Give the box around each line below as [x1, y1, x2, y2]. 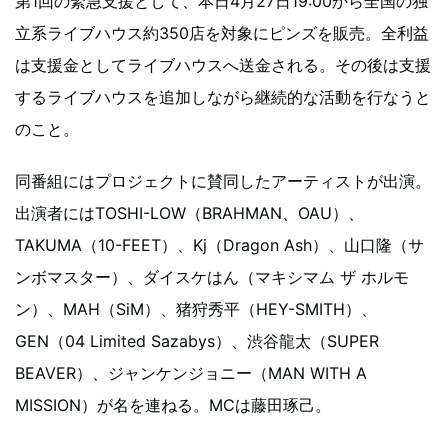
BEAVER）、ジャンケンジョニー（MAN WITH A [15, 363, 367, 383]
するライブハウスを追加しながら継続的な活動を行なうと [15, 87, 431, 107]
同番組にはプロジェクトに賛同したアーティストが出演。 [15, 171, 431, 191]
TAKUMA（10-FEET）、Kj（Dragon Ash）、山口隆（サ [15, 235, 424, 255]
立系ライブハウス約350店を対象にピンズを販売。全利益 [15, 23, 429, 43]
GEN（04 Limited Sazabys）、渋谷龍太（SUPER [15, 331, 379, 351]
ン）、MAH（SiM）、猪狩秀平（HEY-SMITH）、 [15, 299, 377, 319]
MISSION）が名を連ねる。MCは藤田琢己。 [15, 395, 331, 415]
